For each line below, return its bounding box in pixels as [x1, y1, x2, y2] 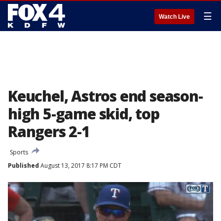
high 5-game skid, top [8, 104, 159, 124]
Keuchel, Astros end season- [8, 86, 203, 106]
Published [8, 161, 39, 170]
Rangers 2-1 [8, 121, 90, 142]
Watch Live [159, 13, 190, 20]
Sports [10, 148, 28, 156]
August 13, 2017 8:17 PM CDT [39, 161, 121, 170]
